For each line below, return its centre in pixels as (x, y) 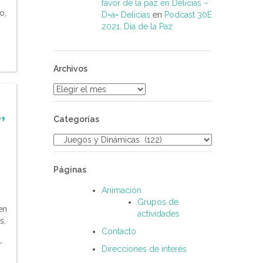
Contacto (119, 232)
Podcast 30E (188, 15)
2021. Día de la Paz (137, 27)
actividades (159, 214)
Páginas (70, 170)
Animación (122, 190)
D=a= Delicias (126, 15)
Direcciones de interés (144, 249)
